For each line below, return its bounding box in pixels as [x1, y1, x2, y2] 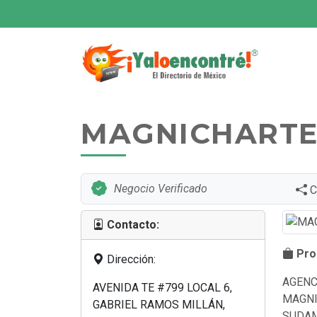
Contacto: [107, 218, 159, 231]
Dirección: [104, 253, 156, 266]
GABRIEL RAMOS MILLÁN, [93, 298, 225, 311]
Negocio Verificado [114, 182, 207, 195]
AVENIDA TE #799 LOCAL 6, [93, 281, 232, 294]
